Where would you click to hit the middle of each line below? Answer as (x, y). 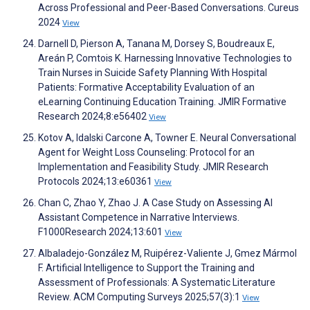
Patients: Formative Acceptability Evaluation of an (146, 88)
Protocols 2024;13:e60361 (96, 182)
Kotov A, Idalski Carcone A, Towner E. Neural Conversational (167, 138)
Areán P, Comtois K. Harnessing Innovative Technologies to (165, 58)
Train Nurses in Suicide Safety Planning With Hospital (153, 73)
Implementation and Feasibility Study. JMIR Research (153, 167)
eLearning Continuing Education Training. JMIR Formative (162, 102)
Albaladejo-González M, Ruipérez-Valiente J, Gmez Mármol (167, 254)
